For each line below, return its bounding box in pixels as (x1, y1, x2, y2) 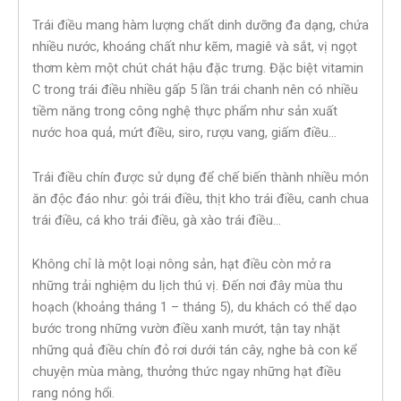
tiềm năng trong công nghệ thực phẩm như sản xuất (32, 103, 337, 120)
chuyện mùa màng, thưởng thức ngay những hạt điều (32, 363, 341, 380)
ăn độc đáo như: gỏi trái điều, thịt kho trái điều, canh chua (32, 190, 369, 207)
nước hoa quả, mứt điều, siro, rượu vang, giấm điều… (32, 124, 337, 141)
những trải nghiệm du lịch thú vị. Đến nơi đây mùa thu (32, 277, 343, 294)
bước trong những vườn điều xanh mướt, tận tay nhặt (32, 320, 340, 337)
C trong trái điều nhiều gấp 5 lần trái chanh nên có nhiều (32, 81, 358, 98)
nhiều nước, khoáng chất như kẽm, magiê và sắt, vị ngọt (32, 38, 357, 55)
